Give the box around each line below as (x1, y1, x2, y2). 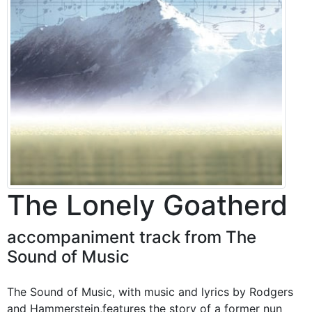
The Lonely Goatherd (7, 187, 288, 222)
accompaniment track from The (7, 226, 256, 247)
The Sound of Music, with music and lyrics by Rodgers (7, 284, 293, 299)
